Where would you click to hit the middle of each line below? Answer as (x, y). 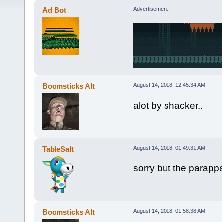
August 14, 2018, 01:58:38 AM (169, 211)
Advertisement (150, 9)
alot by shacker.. (168, 106)
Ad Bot (55, 10)
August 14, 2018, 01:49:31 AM (169, 148)
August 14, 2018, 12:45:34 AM (169, 85)
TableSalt (58, 149)
